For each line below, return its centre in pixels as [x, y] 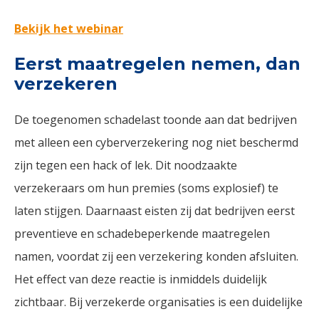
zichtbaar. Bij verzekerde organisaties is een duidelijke [158, 302]
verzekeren [66, 84]
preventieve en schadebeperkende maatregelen [142, 234]
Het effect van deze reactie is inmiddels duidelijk [141, 279]
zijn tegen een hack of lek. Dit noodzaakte [126, 165]
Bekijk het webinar [69, 28]
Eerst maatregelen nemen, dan [157, 64]
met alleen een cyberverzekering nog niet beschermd [156, 142]
